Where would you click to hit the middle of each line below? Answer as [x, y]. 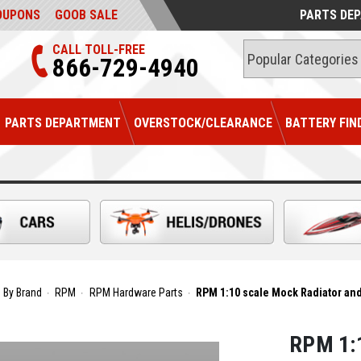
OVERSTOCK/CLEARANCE [203, 122]
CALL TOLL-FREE [98, 50]
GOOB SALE [87, 15]
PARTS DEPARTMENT [63, 122]
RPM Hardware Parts [136, 293]
